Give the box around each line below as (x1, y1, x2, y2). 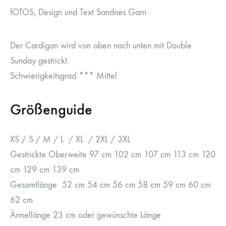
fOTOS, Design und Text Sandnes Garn (10, 7, 146, 18)
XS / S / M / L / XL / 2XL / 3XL (10, 134, 130, 145)
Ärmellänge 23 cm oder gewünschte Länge (10, 209, 161, 220)
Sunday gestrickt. (10, 55, 69, 66)
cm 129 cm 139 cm (10, 164, 79, 175)
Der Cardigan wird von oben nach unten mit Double (10, 40, 192, 51)
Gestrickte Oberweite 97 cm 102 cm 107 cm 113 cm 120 (10, 149, 215, 160)
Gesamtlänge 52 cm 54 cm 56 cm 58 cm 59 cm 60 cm (10, 179, 211, 190)
